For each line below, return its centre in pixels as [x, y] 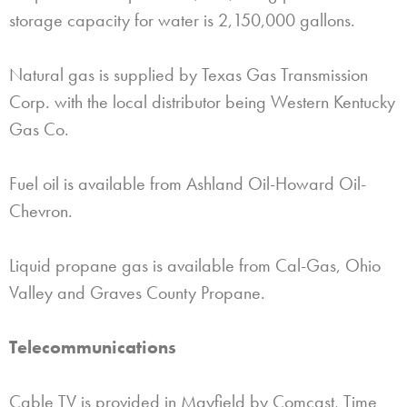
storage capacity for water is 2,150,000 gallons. [182, 20]
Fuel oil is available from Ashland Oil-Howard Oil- [188, 183]
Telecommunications [93, 347]
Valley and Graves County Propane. [137, 292]
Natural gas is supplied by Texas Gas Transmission [189, 74]
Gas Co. [39, 129]
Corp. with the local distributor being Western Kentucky [202, 101]
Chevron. [41, 210]
